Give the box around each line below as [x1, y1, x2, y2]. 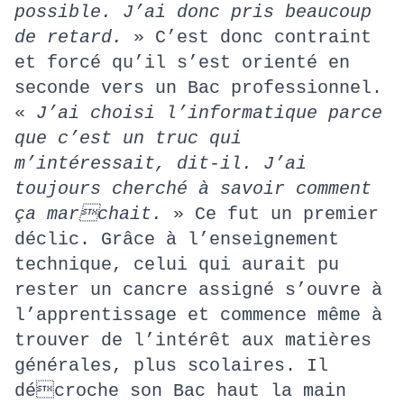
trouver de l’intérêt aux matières [14, 330, 372, 351]
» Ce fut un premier [173, 204, 379, 225]
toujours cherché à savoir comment [14, 179, 372, 199]
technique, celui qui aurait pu [14, 254, 339, 275]
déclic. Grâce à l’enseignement [14, 229, 339, 250]
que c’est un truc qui [14, 128, 242, 149]
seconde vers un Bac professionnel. [14, 78, 382, 98]
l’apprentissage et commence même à [14, 305, 382, 326]
